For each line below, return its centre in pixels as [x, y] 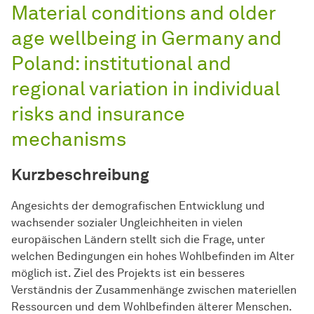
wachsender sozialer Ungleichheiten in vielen [127, 223]
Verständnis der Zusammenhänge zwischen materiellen [154, 290]
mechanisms [69, 139]
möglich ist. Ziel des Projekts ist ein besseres [128, 273]
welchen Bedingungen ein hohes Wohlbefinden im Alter [153, 257]
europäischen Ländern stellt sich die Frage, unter [138, 240]
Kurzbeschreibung [80, 175]
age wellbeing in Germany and [146, 38]
